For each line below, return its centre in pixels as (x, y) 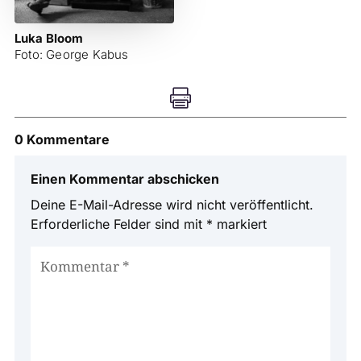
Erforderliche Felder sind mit (118, 224)
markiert (239, 224)
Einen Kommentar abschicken (124, 179)
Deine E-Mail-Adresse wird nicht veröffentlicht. (172, 205)
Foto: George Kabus (71, 55)
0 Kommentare (62, 140)
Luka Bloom (48, 39)
